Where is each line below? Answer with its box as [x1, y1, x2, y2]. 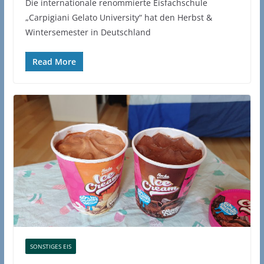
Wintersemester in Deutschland [25, 27, 151, 38]
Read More [32, 56, 76, 68]
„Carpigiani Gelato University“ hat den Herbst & [25, 12, 212, 24]
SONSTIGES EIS [29, 242, 71, 250]
